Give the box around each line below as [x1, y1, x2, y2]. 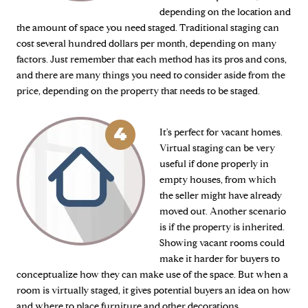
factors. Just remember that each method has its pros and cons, [16, 53, 287, 65]
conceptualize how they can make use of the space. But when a [16, 268, 288, 280]
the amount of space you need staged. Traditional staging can [16, 21, 279, 34]
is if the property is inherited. [159, 221, 285, 233]
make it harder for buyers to [159, 252, 280, 265]
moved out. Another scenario [159, 205, 286, 217]
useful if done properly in [159, 157, 269, 170]
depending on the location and [159, 5, 291, 18]
